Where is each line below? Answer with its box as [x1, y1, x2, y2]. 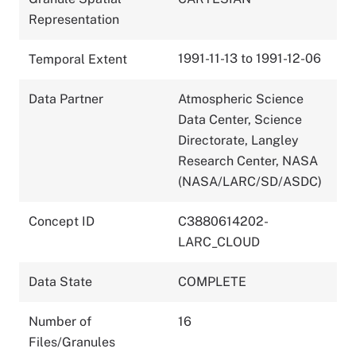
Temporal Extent [29, 51, 127, 67]
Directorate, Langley [178, 132, 299, 148]
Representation [29, 11, 119, 27]
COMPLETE [178, 273, 246, 289]
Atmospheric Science [178, 91, 304, 106]
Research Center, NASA [178, 153, 318, 168]
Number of [29, 313, 91, 329]
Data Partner [29, 91, 103, 106]
